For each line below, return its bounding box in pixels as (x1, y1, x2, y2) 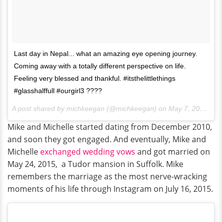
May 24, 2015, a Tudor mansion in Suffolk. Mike (7, 159, 183, 170)
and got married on (135, 146, 210, 158)
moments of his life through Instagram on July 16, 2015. (7, 183, 213, 195)
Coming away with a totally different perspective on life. (14, 62, 186, 70)
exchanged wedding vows (40, 146, 135, 158)
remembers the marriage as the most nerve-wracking (7, 171, 207, 182)
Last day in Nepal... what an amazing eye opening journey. (14, 50, 197, 58)
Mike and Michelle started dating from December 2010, (7, 121, 212, 133)
